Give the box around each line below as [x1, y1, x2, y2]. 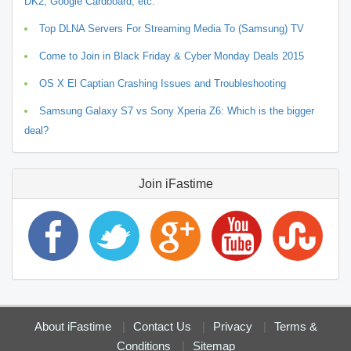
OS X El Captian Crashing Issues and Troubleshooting [39, 77, 286, 89]
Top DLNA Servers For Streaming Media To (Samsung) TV [39, 22, 304, 34]
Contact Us [132, 319, 191, 333]
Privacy [212, 319, 252, 333]
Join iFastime [138, 176, 213, 190]
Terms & [273, 319, 317, 333]
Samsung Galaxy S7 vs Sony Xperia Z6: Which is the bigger [39, 104, 314, 117]
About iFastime [34, 319, 111, 333]
